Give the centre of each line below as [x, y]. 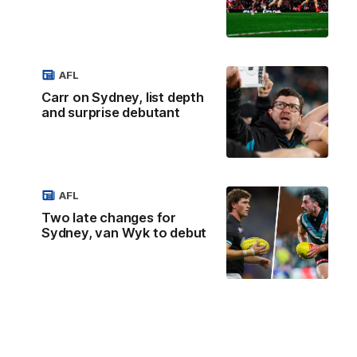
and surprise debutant [111, 112]
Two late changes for [109, 218]
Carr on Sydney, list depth [123, 97]
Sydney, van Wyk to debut [124, 233]
